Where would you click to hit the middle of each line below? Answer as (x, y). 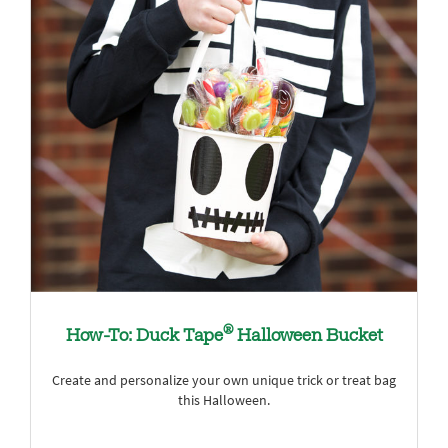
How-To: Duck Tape (144, 336)
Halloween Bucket (307, 336)
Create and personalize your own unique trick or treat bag (224, 380)
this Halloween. (224, 400)
